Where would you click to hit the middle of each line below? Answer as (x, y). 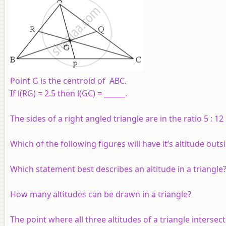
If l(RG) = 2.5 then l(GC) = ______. (69, 93)
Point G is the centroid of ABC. (68, 80)
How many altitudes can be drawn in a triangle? (101, 194)
